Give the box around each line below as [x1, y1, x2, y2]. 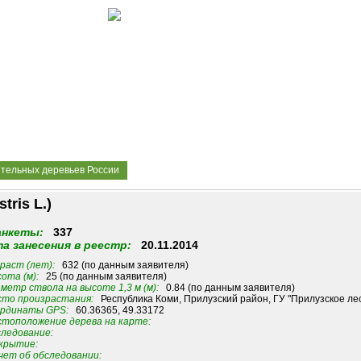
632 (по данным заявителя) [54, 259, 189, 272]
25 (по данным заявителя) [38, 271, 167, 283]
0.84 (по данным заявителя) [158, 282, 295, 294]
